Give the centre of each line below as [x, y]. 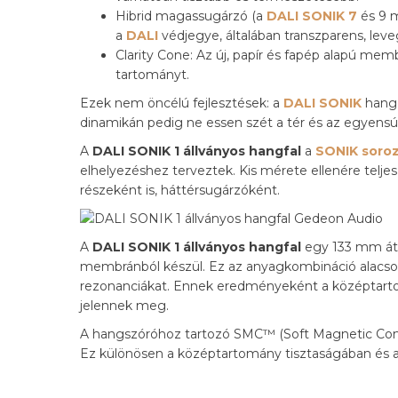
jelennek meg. [124, 306]
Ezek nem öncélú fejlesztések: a [182, 103]
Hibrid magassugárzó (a [191, 16]
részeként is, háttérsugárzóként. [180, 191]
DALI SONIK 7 [312, 16]
